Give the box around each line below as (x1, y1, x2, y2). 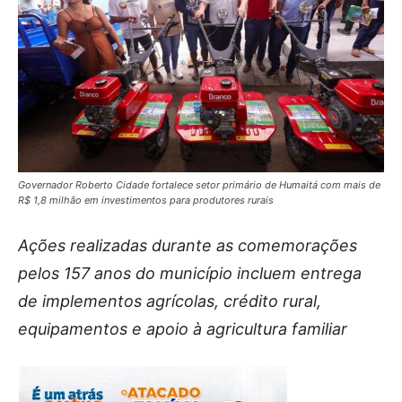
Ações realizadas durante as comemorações (18, 236, 357, 255)
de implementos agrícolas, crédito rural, (18, 292, 321, 310)
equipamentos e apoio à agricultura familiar (18, 319, 347, 338)
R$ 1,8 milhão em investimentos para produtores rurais (18, 194, 274, 206)
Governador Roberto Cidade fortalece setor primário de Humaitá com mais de (18, 179, 380, 191)
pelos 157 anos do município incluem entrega (18, 264, 362, 283)
